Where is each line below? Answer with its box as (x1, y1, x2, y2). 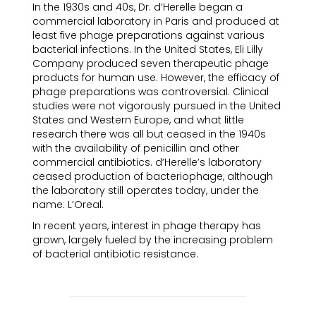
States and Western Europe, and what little (32, 113, 244, 127)
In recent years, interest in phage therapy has (32, 219, 261, 233)
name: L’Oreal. (32, 197, 104, 212)
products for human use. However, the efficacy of (32, 71, 279, 85)
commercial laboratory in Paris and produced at (32, 14, 279, 28)
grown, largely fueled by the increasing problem (32, 233, 273, 247)
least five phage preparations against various (32, 28, 265, 42)
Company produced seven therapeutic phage (32, 56, 269, 71)
